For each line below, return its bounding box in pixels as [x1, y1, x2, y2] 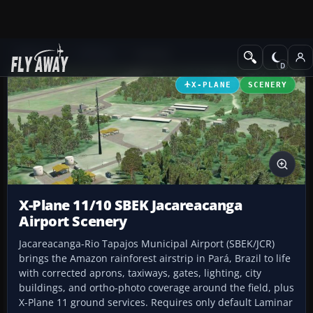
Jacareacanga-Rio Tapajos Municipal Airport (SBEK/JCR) [19, 237, 275, 251]
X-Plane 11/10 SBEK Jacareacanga [19, 196, 242, 215]
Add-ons [17, 47, 54, 60]
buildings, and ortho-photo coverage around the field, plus [19, 281, 294, 295]
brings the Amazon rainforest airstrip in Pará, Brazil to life [19, 252, 291, 265]
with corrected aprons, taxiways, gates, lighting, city [19, 266, 261, 280]
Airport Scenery [19, 212, 127, 231]
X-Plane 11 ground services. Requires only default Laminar [19, 296, 293, 310]
